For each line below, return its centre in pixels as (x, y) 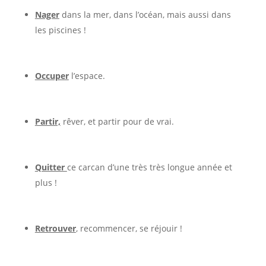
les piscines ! (60, 30)
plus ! (46, 182)
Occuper (52, 75)
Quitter (51, 167)
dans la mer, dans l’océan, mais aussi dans (145, 14)
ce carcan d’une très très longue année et (149, 167)
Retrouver (55, 228)
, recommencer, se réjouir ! (129, 228)
